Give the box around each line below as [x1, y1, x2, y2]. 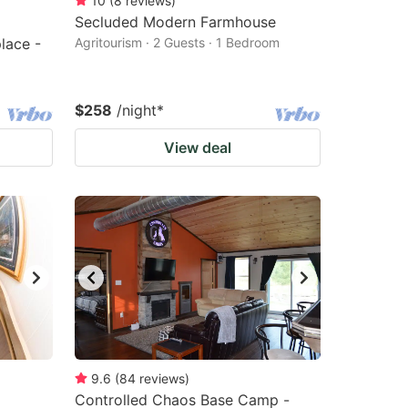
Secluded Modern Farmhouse [75, 13, 276, 31]
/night [117, 101, 157, 119]
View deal [164, 138, 231, 157]
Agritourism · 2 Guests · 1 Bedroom [75, 35, 280, 50]
